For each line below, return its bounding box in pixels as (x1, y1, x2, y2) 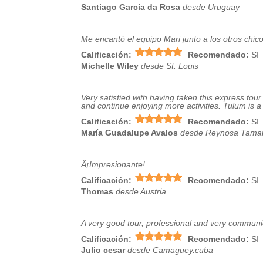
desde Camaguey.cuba (127, 245, 213, 255)
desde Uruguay (183, 2, 240, 12)
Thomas (81, 187, 113, 196)
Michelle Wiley (81, 61, 139, 70)
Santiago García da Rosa (81, 2, 180, 12)
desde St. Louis (141, 61, 198, 70)
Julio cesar (81, 245, 125, 255)
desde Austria (116, 187, 166, 196)
